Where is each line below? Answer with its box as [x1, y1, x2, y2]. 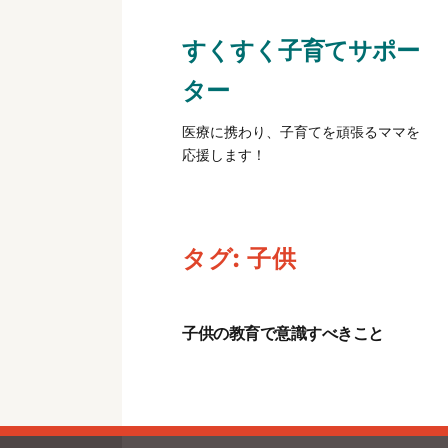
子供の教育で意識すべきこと [182, 324, 384, 343]
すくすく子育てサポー [182, 33, 419, 66]
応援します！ [182, 145, 266, 164]
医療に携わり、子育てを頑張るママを [182, 122, 420, 141]
